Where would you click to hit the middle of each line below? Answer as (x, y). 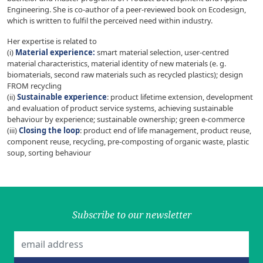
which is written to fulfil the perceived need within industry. (110, 21)
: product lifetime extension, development (180, 97)
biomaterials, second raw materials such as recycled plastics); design (125, 75)
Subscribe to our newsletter (131, 215)
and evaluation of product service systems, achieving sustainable (120, 108)
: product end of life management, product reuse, (166, 131)
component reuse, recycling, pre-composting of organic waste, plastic (128, 142)
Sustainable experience (62, 97)
